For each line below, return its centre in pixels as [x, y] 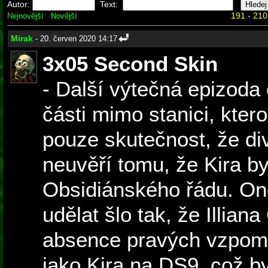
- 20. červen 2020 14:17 [75, 39]
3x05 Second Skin [130, 64]
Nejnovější [25, 16]
